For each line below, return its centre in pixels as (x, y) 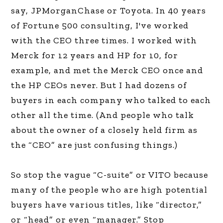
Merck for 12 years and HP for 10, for (95, 55)
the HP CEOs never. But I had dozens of (99, 85)
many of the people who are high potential (110, 190)
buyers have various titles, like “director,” (107, 205)
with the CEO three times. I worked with (104, 40)
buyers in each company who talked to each (111, 100)
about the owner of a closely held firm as (105, 130)
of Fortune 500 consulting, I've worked (100, 25)
